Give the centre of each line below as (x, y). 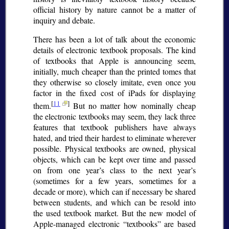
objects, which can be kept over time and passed (114, 159)
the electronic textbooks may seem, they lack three (114, 117)
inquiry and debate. (64, 20)
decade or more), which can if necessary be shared (114, 192)
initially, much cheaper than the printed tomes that (114, 72)
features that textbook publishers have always (114, 127)
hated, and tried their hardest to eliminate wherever (114, 138)
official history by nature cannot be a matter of (114, 10)
